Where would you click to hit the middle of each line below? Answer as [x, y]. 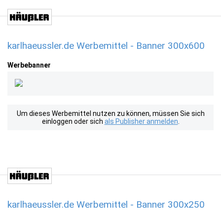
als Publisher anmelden [141, 121]
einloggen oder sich [73, 121]
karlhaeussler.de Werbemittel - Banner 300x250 [106, 204]
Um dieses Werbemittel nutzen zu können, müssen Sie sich [110, 113]
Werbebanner [29, 65]
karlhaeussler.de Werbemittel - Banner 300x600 [106, 46]
